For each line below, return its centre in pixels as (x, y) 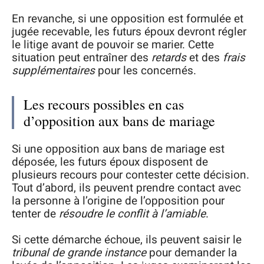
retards (169, 58)
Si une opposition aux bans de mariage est (118, 149)
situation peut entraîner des (82, 58)
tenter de (35, 214)
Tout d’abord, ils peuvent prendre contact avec (126, 188)
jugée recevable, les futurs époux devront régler (129, 32)
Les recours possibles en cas (104, 105)
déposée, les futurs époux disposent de (110, 162)
